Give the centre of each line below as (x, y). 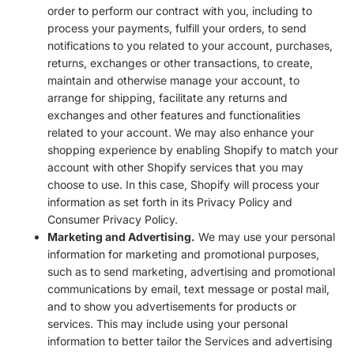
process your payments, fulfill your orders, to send (177, 28)
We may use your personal (265, 236)
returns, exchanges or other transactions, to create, (180, 62)
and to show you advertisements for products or (172, 306)
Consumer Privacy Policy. (113, 219)
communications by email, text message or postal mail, (188, 288)
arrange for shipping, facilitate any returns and (168, 97)
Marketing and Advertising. (121, 236)
